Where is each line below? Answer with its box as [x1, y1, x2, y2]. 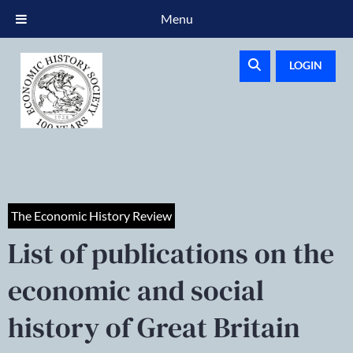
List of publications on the [8, 234, 334, 273]
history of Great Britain [8, 308, 300, 347]
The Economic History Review [11, 208, 172, 223]
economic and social [8, 271, 264, 310]
